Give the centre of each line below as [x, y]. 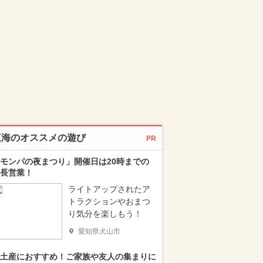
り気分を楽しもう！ [105, 214]
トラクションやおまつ [109, 201]
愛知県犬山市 [99, 231]
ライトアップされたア [109, 189]
